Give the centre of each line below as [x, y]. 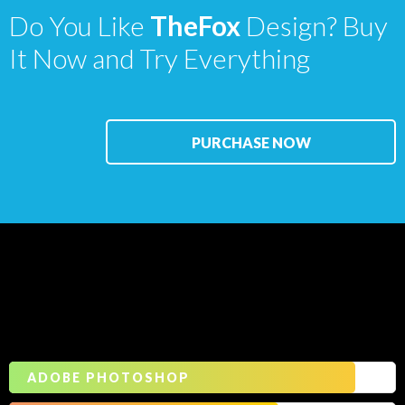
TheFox [195, 25]
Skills [94, 324]
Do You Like [80, 25]
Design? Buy [314, 25]
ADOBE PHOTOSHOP [108, 377]
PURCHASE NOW [251, 142]
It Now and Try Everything [160, 58]
